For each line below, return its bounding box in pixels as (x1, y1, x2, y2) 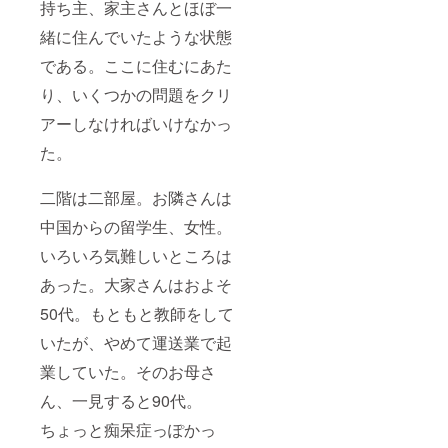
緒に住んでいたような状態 (40, 25, 232, 49)
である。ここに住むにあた (40, 54, 232, 78)
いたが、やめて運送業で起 (40, 331, 232, 355)
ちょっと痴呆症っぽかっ (40, 418, 216, 442)
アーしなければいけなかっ (40, 112, 232, 136)
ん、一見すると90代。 (40, 389, 202, 413)
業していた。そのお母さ (40, 360, 216, 384)
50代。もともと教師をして (40, 302, 234, 326)
